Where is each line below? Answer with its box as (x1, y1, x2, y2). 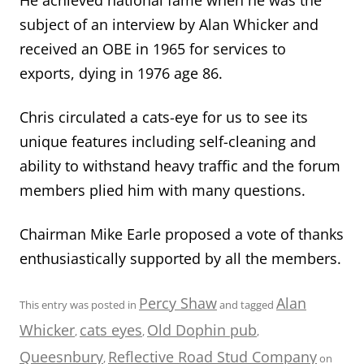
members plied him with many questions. (19, 180, 305, 200)
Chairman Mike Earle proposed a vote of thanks (19, 223, 344, 244)
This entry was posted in (19, 297, 139, 312)
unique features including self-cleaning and (19, 131, 316, 151)
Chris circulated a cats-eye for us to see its (19, 106, 308, 127)
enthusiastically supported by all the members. (19, 248, 341, 268)
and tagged (217, 297, 276, 312)
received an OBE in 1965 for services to (19, 38, 286, 58)
